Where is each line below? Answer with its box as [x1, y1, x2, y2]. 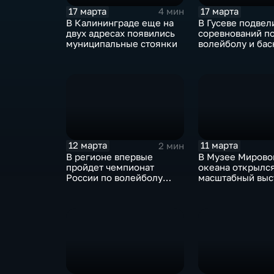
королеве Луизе [198, 193, 272, 204]
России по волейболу [65, 172, 163, 183]
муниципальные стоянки [65, 38, 177, 49]
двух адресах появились [65, 28, 175, 39]
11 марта [201, 140, 239, 151]
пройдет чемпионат [65, 162, 154, 173]
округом [198, 69, 236, 80]
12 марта [68, 140, 107, 151]
